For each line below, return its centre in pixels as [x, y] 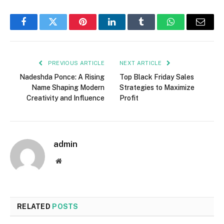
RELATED [35, 206]
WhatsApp [189, 29]
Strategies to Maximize [157, 87]
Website [72, 160]
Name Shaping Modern [68, 87]
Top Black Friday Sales [157, 77]
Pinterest [97, 29]
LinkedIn [128, 29]
